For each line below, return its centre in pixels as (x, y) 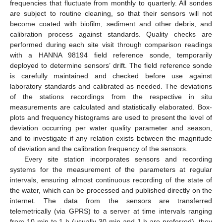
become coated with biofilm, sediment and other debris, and (111, 24)
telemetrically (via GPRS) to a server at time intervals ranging (111, 211)
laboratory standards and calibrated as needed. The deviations (111, 86)
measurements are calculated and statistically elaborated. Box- (111, 107)
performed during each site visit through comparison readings (111, 45)
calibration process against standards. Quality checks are (111, 34)
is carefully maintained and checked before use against (111, 76)
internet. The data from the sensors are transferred (111, 201)
